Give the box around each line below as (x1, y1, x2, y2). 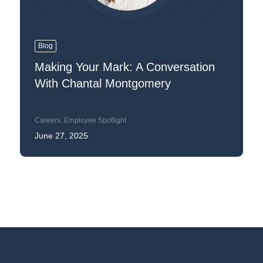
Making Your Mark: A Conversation (34, 60, 215, 74)
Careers (34, 116, 60, 125)
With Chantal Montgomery (34, 77, 174, 90)
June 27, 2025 (34, 131, 88, 141)
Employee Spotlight (63, 116, 126, 125)
